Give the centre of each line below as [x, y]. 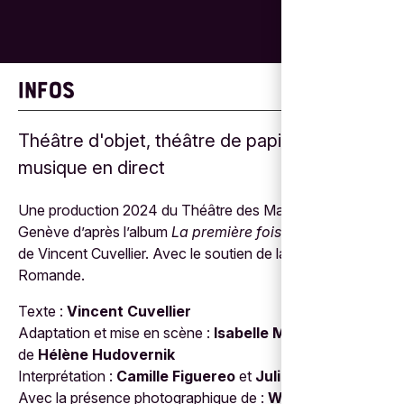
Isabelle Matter [266, 332]
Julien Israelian [309, 376]
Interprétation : [67, 376]
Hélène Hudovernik [106, 354]
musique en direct [92, 167]
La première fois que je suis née [275, 231]
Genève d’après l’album [93, 231]
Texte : [42, 311]
